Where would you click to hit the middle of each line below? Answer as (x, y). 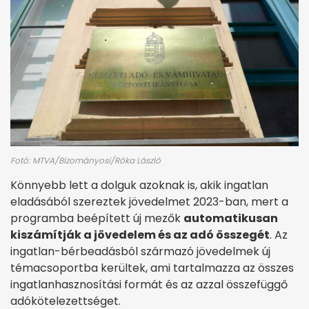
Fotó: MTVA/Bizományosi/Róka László (86, 160)
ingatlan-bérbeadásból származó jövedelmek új (140, 251)
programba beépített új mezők (97, 218)
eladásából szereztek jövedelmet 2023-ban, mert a (149, 201)
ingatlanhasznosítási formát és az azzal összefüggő (149, 284)
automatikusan (231, 218)
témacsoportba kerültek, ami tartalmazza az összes (152, 268)
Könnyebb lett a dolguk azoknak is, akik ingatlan (139, 185)
